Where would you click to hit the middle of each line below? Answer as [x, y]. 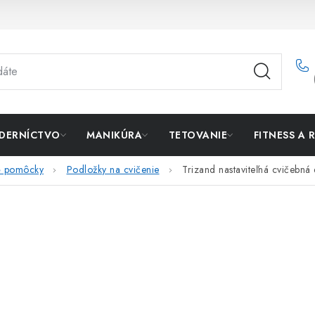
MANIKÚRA [114, 135]
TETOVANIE [198, 135]
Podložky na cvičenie [113, 170]
